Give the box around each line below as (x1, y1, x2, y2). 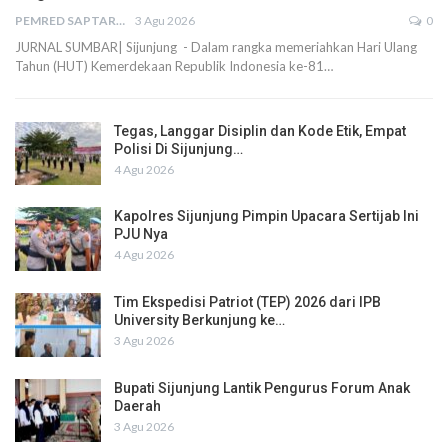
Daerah (114, 397, 161, 414)
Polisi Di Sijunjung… (114, 140, 243, 157)
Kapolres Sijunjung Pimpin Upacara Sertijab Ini (114, 208, 419, 225)
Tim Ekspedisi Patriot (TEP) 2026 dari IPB (114, 293, 381, 310)
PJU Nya (114, 226, 168, 243)
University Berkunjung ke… (114, 311, 285, 328)
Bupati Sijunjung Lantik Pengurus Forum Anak (114, 379, 410, 396)
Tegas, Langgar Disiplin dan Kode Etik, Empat (114, 122, 406, 139)
